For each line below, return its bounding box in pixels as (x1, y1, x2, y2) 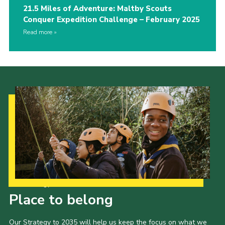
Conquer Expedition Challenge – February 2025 (23, 14, 200, 25)
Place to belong (9, 190, 113, 209)
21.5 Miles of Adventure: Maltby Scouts (23, 3, 172, 14)
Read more (23, 28, 52, 36)
